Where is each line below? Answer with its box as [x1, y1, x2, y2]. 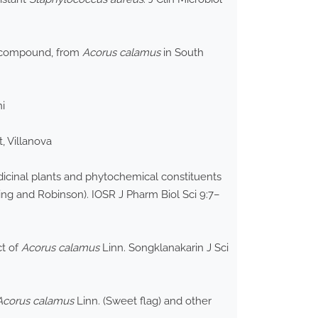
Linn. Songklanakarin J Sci [99, 241, 229, 255]
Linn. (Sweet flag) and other [74, 295, 212, 308]
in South [160, 46, 204, 60]
